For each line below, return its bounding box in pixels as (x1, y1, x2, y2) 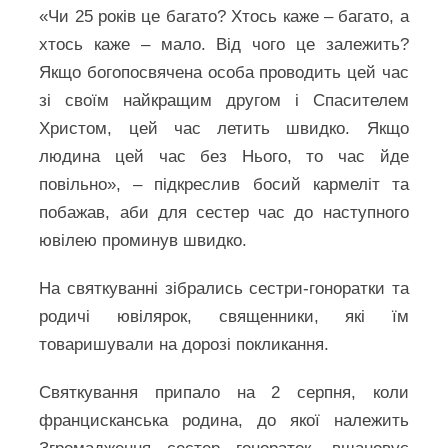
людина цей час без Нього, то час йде (39, 147, 409, 166)
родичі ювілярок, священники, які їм (39, 307, 409, 326)
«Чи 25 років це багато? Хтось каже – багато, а (39, 7, 409, 26)
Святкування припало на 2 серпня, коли (39, 383, 409, 402)
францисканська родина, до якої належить (39, 411, 409, 430)
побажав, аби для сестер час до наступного (39, 203, 409, 222)
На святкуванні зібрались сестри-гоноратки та (39, 279, 409, 298)
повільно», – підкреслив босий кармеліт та (39, 175, 409, 194)
